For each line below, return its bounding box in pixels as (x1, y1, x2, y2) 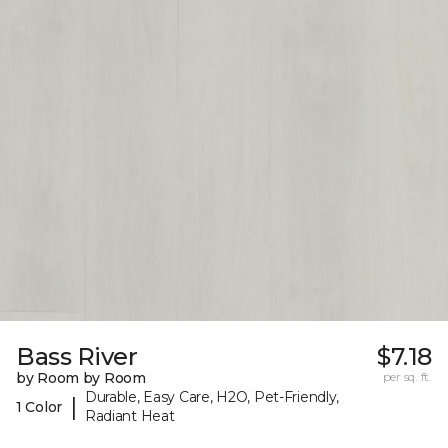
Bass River (16, 342, 138, 372)
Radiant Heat (84, 407, 175, 426)
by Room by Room (16, 369, 146, 388)
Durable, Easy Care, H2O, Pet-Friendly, (84, 388, 340, 407)
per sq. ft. (382, 369, 432, 385)
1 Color (16, 397, 63, 416)
